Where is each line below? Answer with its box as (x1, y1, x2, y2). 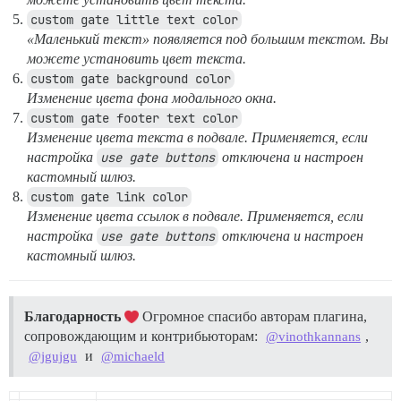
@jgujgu (29, 348, 78, 363)
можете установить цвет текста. (27, 50, 246, 66)
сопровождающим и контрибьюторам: (24, 328, 261, 344)
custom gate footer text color (30, 109, 238, 126)
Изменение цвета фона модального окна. (27, 90, 277, 106)
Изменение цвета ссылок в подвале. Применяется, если (27, 208, 363, 224)
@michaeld (101, 348, 166, 363)
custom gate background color (30, 70, 231, 87)
